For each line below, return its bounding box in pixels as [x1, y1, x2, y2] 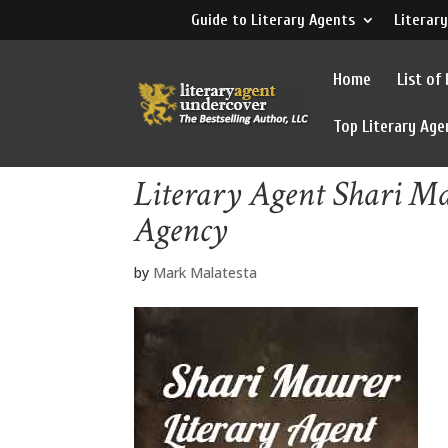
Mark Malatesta [153, 263, 258, 282]
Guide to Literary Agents [190, 11, 355, 29]
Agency [134, 207, 228, 254]
